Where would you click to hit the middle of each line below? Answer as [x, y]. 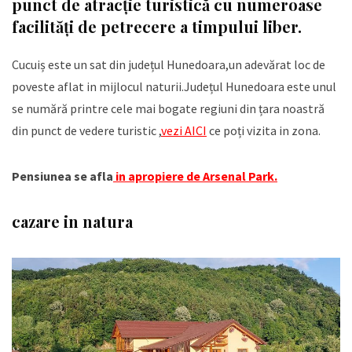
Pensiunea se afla [62, 176]
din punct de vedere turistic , [86, 131]
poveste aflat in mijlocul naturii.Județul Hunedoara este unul [174, 87]
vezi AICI [184, 131]
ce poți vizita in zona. [264, 131]
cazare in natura [72, 222]
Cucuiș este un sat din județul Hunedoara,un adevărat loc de [169, 65]
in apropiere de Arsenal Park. [195, 176]
